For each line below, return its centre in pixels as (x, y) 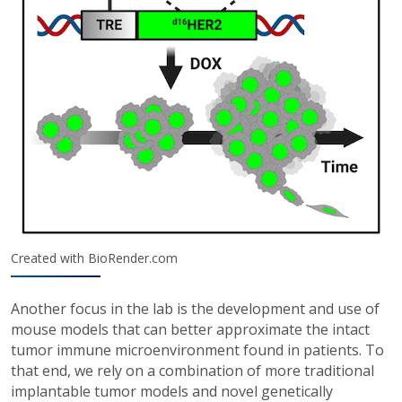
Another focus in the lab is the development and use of (195, 309)
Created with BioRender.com (94, 258)
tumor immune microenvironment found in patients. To (197, 350)
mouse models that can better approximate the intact (190, 330)
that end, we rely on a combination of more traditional (192, 371)
